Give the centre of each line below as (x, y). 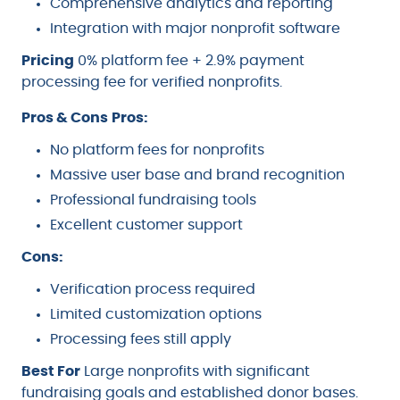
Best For (51, 371)
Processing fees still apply (141, 339)
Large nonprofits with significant (195, 371)
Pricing (48, 60)
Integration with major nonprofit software (195, 28)
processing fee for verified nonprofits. (152, 82)
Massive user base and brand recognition (197, 175)
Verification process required (153, 289)
